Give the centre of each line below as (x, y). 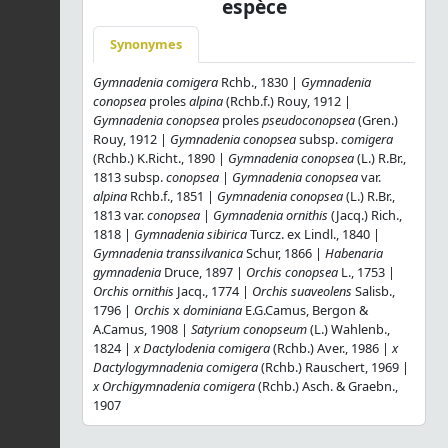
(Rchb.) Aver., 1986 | (331, 347)
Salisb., (373, 290)
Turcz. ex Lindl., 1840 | (313, 233)
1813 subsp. (128, 176)
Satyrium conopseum (249, 328)
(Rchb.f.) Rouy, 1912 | (287, 100)
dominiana (211, 309)
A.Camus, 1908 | (142, 328)
